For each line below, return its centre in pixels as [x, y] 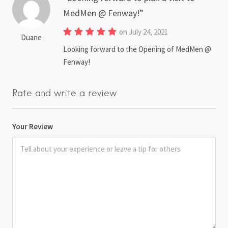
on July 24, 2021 [144, 32]
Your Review [33, 127]
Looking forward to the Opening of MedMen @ [137, 49]
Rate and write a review [64, 93]
